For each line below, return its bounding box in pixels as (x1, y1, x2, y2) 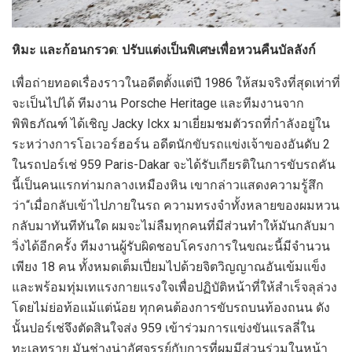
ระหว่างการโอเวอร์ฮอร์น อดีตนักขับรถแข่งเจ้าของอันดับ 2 (12, 136, 330, 152)
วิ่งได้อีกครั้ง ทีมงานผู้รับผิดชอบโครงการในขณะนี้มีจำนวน (12, 238, 330, 254)
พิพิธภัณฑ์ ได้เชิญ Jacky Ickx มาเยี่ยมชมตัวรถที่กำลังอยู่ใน (12, 115, 330, 131)
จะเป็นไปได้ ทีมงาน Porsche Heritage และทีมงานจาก (12, 95, 304, 111)
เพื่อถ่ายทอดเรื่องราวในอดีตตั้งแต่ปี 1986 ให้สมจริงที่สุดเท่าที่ (12, 75, 340, 90)
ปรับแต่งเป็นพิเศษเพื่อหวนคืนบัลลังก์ (122, 42, 316, 57)
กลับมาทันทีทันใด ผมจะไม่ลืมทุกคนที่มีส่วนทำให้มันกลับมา (12, 218, 335, 233)
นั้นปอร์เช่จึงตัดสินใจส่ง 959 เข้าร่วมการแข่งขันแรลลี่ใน (12, 320, 315, 335)
